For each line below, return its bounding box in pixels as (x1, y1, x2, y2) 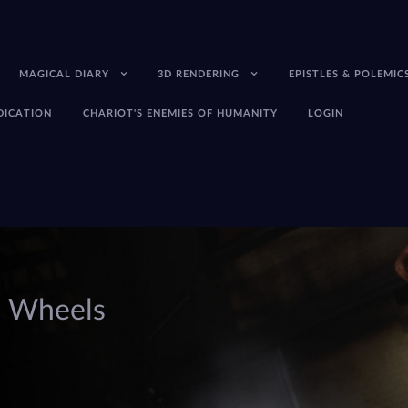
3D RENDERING (158, 68, 240, 79)
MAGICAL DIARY (18, 68, 109, 79)
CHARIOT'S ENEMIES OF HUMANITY (82, 107, 278, 118)
